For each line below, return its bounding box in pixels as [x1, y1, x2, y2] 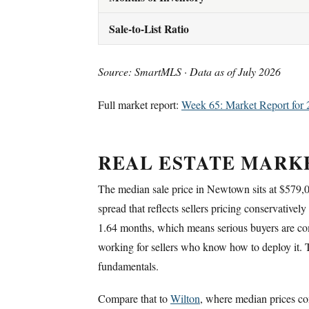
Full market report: [98, 97, 181, 112]
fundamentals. [98, 259, 159, 274]
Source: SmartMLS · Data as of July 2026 [98, 64, 281, 79]
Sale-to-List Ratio [109, 21, 189, 37]
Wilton [170, 291, 200, 306]
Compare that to [98, 291, 170, 306]
